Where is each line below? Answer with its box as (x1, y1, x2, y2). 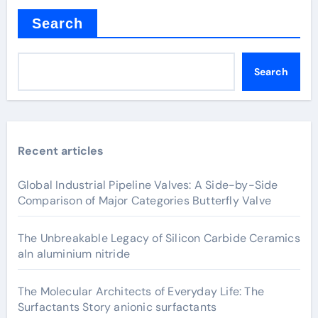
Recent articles (17, 143, 104, 158)
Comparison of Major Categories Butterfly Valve (17, 193, 271, 208)
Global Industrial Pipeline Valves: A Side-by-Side (17, 177, 278, 192)
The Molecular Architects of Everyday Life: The (17, 284, 264, 299)
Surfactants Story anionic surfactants (17, 300, 217, 314)
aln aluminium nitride (17, 246, 130, 261)
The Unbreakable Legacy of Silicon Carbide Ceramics (17, 231, 300, 246)
